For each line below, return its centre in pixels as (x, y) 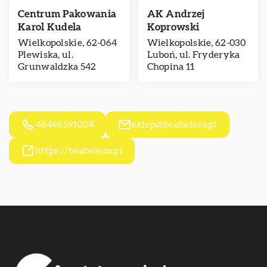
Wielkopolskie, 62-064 (68, 43)
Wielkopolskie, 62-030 (196, 43)
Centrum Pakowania (67, 14)
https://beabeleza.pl (79, 151)
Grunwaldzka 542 (57, 67)
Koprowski (173, 27)
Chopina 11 (171, 67)
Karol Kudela (50, 27)
